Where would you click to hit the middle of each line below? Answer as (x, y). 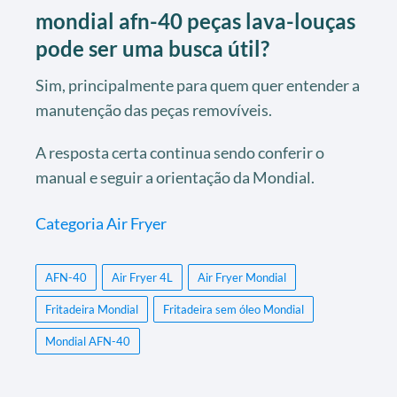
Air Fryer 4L (142, 277)
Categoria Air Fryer (101, 223)
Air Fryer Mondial (242, 277)
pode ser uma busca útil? (152, 48)
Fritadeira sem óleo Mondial (234, 309)
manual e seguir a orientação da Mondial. (175, 177)
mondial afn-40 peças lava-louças (195, 20)
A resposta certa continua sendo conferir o (180, 152)
